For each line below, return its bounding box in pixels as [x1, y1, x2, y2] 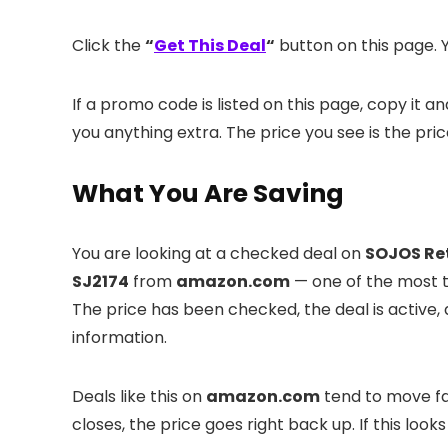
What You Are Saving [72, 176, 344, 211]
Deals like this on [72, 385, 206, 408]
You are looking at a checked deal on [72, 242, 365, 265]
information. [72, 326, 167, 349]
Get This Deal [154, 34, 266, 57]
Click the [72, 34, 145, 57]
